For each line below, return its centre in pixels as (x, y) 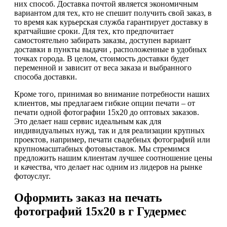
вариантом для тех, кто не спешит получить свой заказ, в (113, 13)
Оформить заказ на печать (88, 197)
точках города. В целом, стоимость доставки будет (102, 58)
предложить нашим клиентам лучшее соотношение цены (113, 158)
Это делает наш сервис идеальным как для (88, 121)
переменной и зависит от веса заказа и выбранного (103, 67)
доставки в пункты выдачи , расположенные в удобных (110, 49)
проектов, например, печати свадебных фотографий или (112, 139)
